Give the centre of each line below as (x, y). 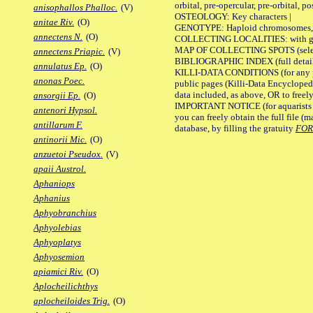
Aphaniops (54, 184)
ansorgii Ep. (57, 96)
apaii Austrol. (60, 169)
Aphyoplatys (57, 242)
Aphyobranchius (65, 213)
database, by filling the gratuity (235, 128)
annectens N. (58, 37)
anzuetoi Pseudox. (68, 154)
